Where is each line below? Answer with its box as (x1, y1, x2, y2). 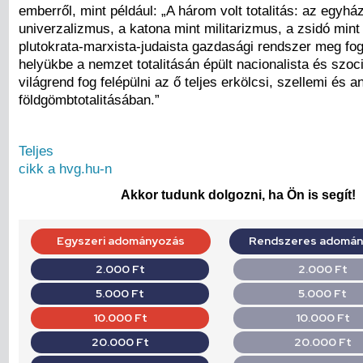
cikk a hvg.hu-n (19, 160, 112, 177)
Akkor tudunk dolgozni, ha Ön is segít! (121, 188, 356, 203)
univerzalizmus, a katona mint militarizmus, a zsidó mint (19, 20, 360, 37)
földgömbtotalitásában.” (19, 92, 160, 109)
